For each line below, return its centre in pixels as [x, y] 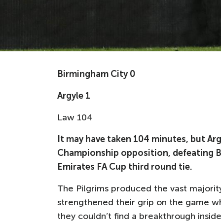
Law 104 [75, 117]
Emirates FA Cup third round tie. [125, 167]
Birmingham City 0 [96, 74]
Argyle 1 [74, 96]
